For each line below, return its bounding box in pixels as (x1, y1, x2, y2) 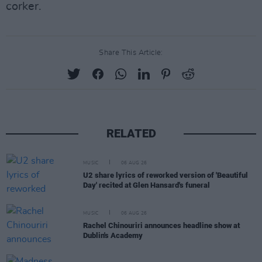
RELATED (106, 126, 156, 140)
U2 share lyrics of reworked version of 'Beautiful (83, 170, 248, 180)
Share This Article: (99, 49, 163, 57)
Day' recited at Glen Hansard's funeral (83, 180, 210, 189)
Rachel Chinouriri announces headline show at (83, 220, 240, 230)
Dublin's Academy (83, 230, 143, 240)
